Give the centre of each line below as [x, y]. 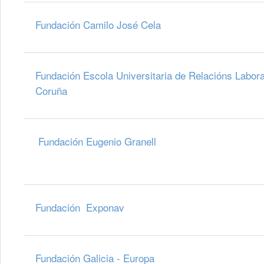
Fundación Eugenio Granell [96, 141]
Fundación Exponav [80, 207]
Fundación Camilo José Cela [98, 25]
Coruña [53, 91]
